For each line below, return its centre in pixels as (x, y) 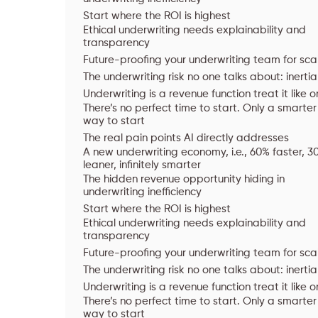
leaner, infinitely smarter (142, 165)
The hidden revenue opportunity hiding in (184, 179)
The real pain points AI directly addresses (186, 138)
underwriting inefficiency (142, 192)
